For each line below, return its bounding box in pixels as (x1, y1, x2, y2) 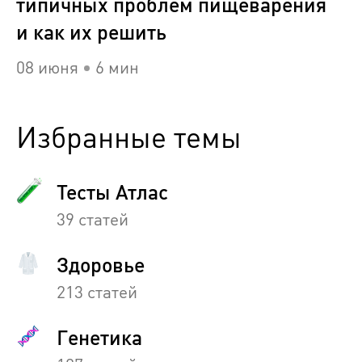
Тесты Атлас (57, 179, 168, 204)
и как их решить (16, 19, 166, 44)
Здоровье (57, 252, 145, 277)
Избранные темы (16, 120, 242, 155)
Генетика (57, 325, 142, 350)
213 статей (57, 281, 137, 303)
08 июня (16, 57, 78, 78)
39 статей (57, 208, 128, 230)
